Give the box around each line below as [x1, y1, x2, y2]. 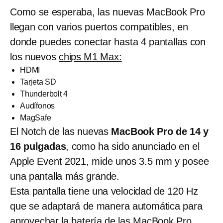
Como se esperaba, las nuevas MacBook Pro [10, 6, 205, 18]
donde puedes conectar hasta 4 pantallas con [10, 36, 206, 48]
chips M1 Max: [59, 51, 122, 63]
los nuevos [10, 51, 59, 63]
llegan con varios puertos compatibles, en [10, 21, 188, 33]
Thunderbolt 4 [20, 90, 68, 99]
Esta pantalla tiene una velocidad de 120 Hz [10, 186, 198, 197]
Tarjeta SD [20, 78, 56, 87]
